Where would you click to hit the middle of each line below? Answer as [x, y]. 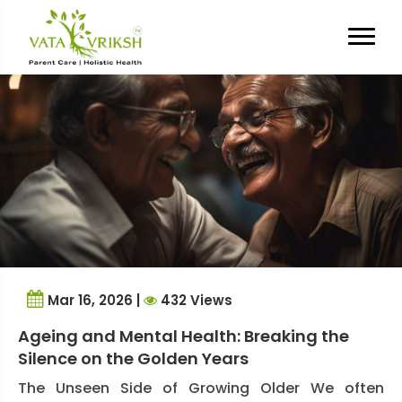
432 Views [195, 300]
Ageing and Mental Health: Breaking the [184, 336]
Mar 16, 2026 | [94, 300]
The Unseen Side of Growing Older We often [201, 388]
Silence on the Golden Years [133, 358]
